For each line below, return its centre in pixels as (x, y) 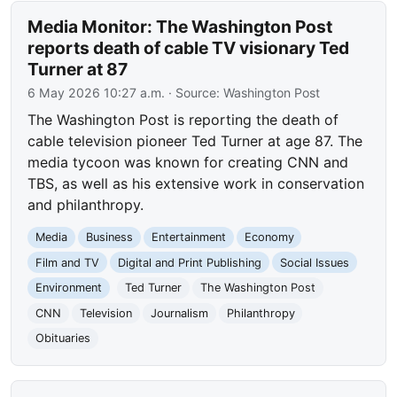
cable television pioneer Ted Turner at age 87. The (195, 141)
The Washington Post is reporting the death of (183, 120)
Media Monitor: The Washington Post (180, 27)
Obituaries (63, 339)
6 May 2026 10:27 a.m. (97, 93)
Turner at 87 (78, 70)
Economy (269, 237)
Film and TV (68, 262)
